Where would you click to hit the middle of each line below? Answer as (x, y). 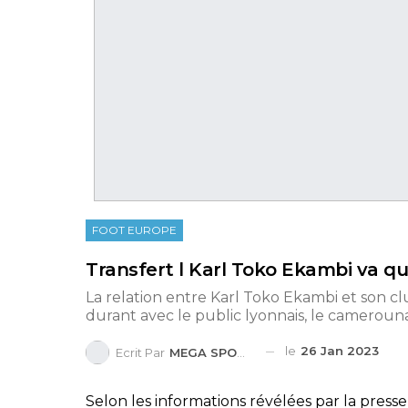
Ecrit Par (142, 352)
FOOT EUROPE (134, 230)
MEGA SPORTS (203, 352)
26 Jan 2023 (340, 351)
